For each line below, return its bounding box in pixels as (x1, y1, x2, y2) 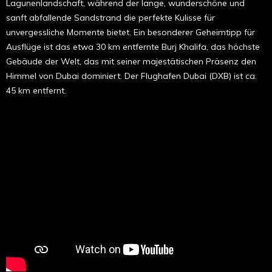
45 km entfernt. (6, 84, 66, 96)
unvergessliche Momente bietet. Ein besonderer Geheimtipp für (6, 26, 255, 38)
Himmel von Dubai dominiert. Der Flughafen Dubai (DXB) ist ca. (6, 70, 257, 81)
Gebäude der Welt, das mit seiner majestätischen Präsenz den (6, 55, 256, 67)
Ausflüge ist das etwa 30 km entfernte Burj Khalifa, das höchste (6, 41, 260, 52)
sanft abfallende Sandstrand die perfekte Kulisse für (6, 12, 215, 23)
